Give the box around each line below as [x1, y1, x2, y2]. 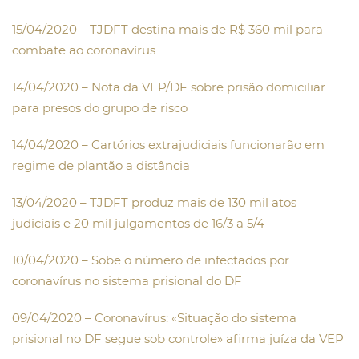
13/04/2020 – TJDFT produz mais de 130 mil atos [12, 195, 296, 211]
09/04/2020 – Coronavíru [12, 310, 160, 326]
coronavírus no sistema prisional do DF [12, 273, 242, 289]
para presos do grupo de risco [12, 100, 188, 116]
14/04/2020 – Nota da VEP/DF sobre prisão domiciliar [12, 79, 325, 95]
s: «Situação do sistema [160, 310, 296, 326]
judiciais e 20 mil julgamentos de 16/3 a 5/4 [12, 216, 264, 232]
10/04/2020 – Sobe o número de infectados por [12, 252, 289, 268]
